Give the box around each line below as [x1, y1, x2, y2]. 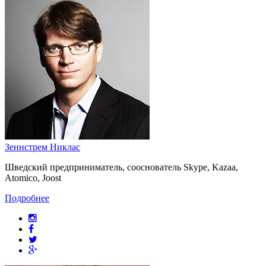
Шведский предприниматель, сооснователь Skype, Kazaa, [5, 161, 238, 172]
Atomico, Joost [5, 172, 61, 183]
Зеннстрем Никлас [5, 141, 80, 152]
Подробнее [5, 192, 49, 203]
